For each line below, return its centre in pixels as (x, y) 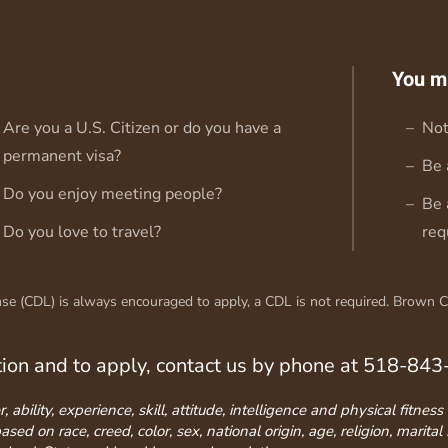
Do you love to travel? (82, 231)
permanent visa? (62, 155)
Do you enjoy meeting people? (112, 193)
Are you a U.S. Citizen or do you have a (142, 127)
